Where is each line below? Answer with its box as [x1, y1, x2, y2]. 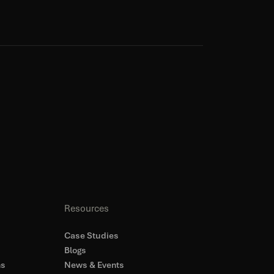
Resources [64, 202, 109, 215]
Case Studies [64, 230, 119, 241]
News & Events [64, 259, 124, 270]
